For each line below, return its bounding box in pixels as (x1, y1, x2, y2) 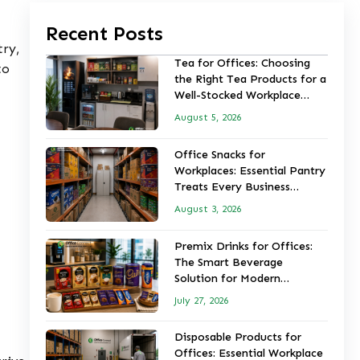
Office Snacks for (174, 147, 266, 162)
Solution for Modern (174, 271, 281, 285)
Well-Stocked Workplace (174, 88, 301, 103)
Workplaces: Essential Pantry (174, 163, 326, 178)
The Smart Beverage (174, 255, 284, 269)
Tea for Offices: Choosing (174, 56, 311, 71)
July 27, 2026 (174, 294, 229, 306)
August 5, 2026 (174, 112, 242, 124)
